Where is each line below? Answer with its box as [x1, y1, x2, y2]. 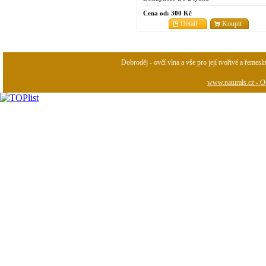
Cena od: [143, 9, 169, 17]
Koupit [222, 19, 242, 28]
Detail [180, 19, 197, 28]
